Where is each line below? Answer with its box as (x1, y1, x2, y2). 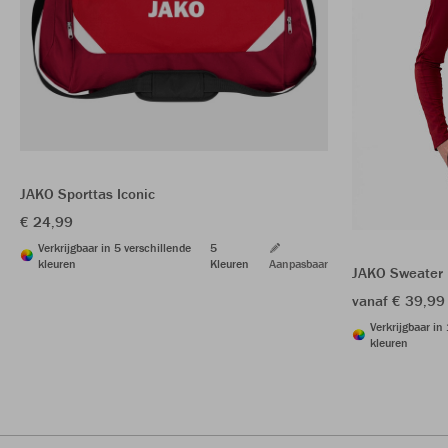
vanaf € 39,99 (352, 290, 445, 310)
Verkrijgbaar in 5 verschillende (38, 239, 191, 255)
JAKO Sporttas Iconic (20, 183, 155, 203)
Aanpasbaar (269, 255, 328, 271)
